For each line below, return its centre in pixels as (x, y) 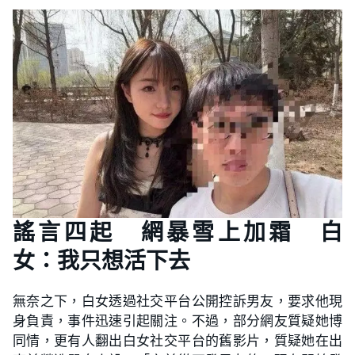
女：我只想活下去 (101, 260)
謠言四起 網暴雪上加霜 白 (177, 232)
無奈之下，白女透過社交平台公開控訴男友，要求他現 (177, 300)
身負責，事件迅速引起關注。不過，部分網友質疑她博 (177, 320)
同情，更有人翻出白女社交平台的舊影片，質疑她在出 (177, 340)
